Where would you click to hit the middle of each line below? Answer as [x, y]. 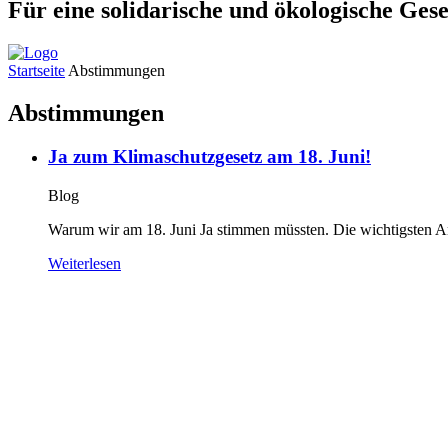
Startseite [36, 70]
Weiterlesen [84, 264]
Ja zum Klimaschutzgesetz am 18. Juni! [209, 157]
